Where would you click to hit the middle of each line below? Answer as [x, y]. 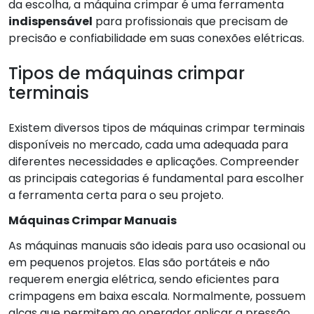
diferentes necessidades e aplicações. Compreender [154, 161]
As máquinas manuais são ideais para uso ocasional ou [157, 245]
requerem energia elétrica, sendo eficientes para [144, 279]
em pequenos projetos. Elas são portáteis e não [139, 262]
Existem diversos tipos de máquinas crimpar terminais [157, 128]
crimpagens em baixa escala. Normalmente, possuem [157, 296]
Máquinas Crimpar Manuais [93, 220]
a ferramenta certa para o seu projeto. [116, 195]
